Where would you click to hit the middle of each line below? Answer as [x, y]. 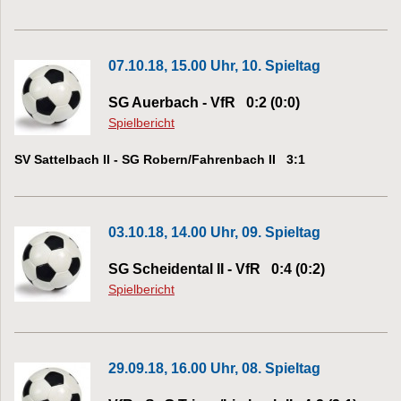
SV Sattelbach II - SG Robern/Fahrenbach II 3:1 [160, 159]
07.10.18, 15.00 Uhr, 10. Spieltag [214, 65]
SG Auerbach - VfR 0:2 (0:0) [204, 102]
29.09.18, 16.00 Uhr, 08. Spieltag [214, 368]
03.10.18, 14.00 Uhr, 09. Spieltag [214, 232]
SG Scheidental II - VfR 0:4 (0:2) [217, 269]
